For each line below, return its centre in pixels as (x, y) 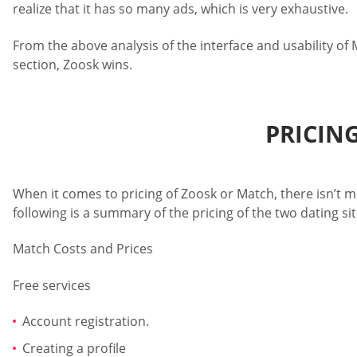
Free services (52, 285)
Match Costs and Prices (83, 249)
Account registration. (86, 321)
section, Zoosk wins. (73, 64)
